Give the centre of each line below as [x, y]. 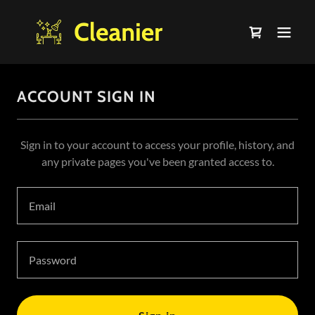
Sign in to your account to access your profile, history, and [157, 144]
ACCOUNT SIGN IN [86, 97]
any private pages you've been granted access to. [157, 161]
